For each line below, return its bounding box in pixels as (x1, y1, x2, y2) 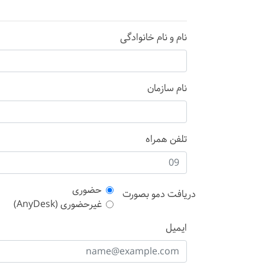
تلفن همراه (146, 131, 187, 148)
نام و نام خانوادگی (120, 30, 187, 46)
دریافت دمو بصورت (122, 186, 196, 203)
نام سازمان (147, 80, 187, 97)
